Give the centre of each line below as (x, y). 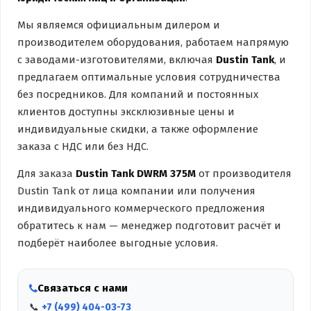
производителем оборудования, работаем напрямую (153, 43)
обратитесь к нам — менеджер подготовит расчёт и (149, 226)
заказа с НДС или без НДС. (83, 147)
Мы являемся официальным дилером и (119, 25)
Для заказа (47, 174)
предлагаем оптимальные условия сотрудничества (149, 77)
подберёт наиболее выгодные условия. (118, 243)
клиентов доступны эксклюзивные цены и (126, 112)
